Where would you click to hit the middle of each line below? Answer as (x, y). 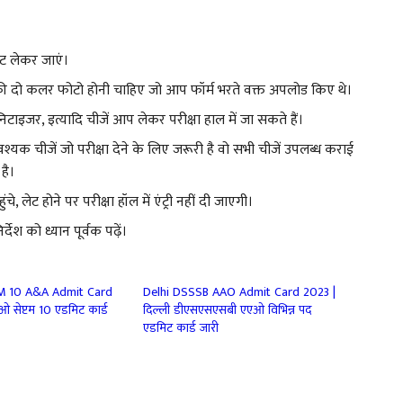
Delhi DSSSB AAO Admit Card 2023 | (240, 292)
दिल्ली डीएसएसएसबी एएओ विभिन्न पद (228, 310)
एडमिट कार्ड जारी (181, 328)
